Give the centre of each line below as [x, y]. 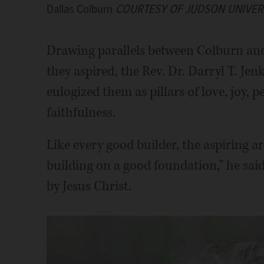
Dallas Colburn [81, 9]
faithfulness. [81, 112]
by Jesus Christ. [89, 186]
